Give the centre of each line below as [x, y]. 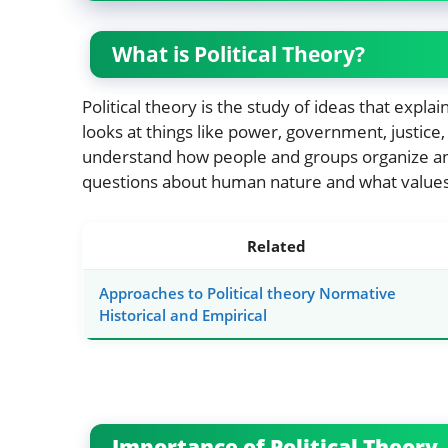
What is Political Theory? [238, 54]
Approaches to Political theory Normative [247, 293]
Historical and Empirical [185, 315]
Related [276, 246]
